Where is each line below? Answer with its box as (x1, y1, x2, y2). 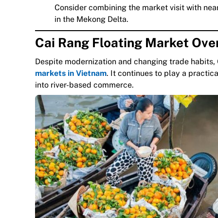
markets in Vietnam (35, 68, 107, 78)
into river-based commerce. (35, 80, 134, 90)
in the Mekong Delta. (54, 14, 128, 24)
